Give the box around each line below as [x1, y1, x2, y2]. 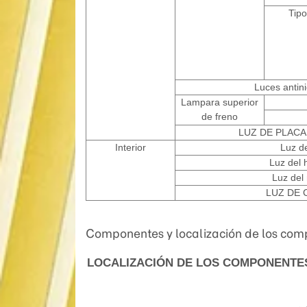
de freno [201, 111, 238, 123]
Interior [114, 142, 146, 153]
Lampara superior [180, 97, 258, 108]
